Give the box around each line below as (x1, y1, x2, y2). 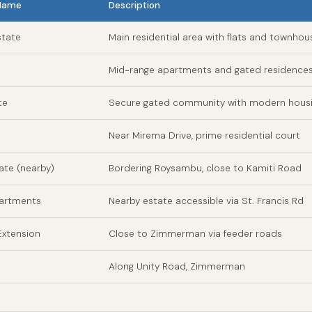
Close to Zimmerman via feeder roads (109, 227, 282, 240)
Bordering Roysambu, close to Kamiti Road (109, 162, 302, 174)
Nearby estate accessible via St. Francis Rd (109, 194, 304, 207)
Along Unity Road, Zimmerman (109, 260, 245, 272)
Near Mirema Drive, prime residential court (109, 129, 300, 141)
